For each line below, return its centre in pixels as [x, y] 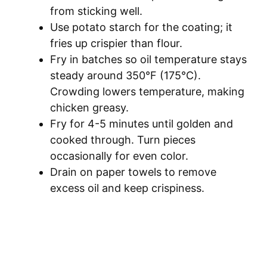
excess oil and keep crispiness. [127, 188]
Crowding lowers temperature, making [147, 91]
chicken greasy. [89, 107]
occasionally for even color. [119, 156]
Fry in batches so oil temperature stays [148, 59]
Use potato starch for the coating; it [141, 27]
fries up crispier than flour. [116, 43]
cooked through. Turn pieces [123, 139]
